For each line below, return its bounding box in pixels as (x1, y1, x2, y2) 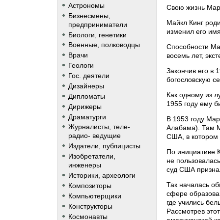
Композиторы (68, 181, 111, 190)
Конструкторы (68, 202, 112, 210)
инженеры (68, 161, 101, 169)
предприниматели (68, 20, 127, 28)
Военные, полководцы (68, 41, 140, 49)
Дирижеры (68, 102, 102, 110)
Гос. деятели (68, 72, 110, 80)
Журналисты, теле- (68, 123, 130, 131)
